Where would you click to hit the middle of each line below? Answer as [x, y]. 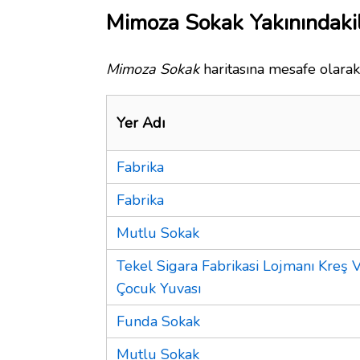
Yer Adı [141, 123]
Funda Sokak [158, 321]
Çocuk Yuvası [159, 288]
